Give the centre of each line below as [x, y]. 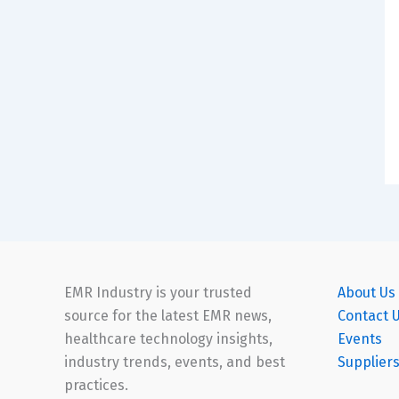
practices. [96, 386]
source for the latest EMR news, [168, 316]
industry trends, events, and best [175, 362]
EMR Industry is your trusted [158, 293]
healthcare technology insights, [168, 339]
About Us [366, 293]
